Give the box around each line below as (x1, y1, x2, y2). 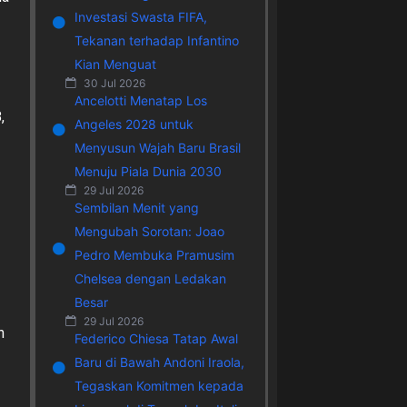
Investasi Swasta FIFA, (74, 8, 207, 25)
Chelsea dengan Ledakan (74, 270, 226, 286)
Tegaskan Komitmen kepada (74, 377, 243, 393)
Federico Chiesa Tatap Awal (74, 330, 238, 346)
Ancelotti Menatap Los (74, 92, 207, 108)
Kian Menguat (74, 55, 156, 72)
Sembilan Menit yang (74, 199, 199, 215)
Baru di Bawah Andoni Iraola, (74, 353, 244, 370)
